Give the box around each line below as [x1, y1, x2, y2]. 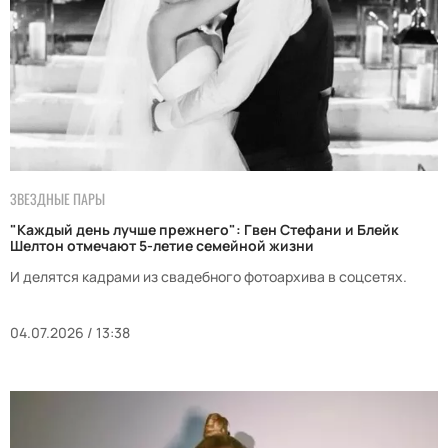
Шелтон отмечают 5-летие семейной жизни [10, 236, 314, 256]
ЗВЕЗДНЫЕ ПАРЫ [10, 188, 105, 210]
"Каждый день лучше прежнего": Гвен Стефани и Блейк [10, 220, 399, 240]
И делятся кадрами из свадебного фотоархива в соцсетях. [10, 267, 407, 287]
